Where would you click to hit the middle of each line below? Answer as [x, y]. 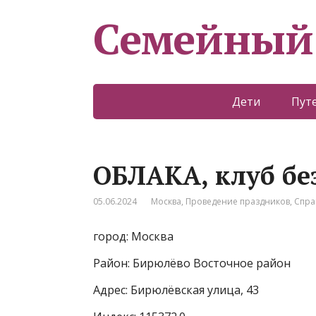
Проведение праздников [238, 201]
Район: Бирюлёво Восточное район [192, 263]
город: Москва [133, 236]
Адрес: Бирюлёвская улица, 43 [176, 290]
